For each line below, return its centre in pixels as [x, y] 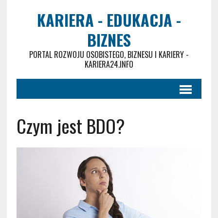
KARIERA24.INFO [109, 64]
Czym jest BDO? [71, 126]
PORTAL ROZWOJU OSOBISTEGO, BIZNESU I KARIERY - [109, 54]
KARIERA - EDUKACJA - [109, 20]
